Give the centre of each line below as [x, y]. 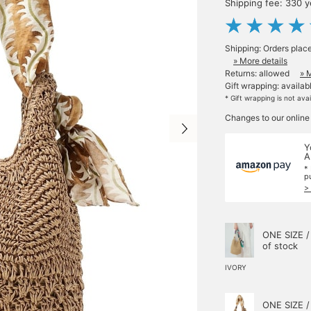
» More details [260, 61]
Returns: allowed [257, 73]
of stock [280, 246]
